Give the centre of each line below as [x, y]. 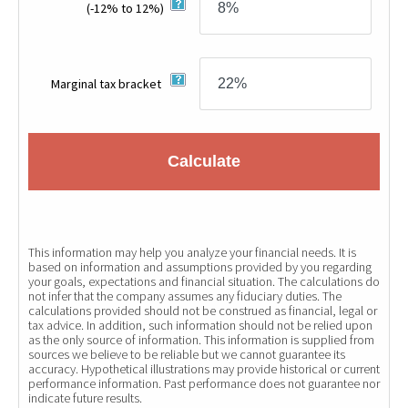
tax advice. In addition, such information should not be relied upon [200, 325]
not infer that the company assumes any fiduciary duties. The [185, 296]
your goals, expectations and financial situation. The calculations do [204, 281]
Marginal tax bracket [108, 83]
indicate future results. [85, 398]
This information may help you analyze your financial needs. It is [192, 252]
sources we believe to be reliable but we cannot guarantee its [187, 354]
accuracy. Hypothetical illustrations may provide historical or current [204, 369]
